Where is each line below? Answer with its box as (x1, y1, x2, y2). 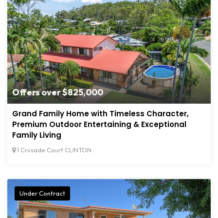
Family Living (12, 130, 61, 141)
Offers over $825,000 (12, 87, 103, 98)
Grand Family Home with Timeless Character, (12, 109, 189, 119)
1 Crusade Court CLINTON (16, 146, 91, 154)
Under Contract (19, 189, 65, 198)
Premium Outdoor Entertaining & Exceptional (12, 119, 186, 130)
